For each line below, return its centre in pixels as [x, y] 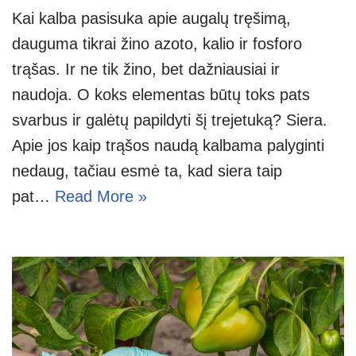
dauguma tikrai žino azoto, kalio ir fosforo [157, 43]
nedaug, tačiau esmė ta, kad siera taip [147, 170]
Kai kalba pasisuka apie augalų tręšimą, [151, 18]
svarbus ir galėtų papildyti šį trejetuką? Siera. [170, 120]
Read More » [101, 196]
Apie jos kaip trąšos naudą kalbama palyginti [168, 145]
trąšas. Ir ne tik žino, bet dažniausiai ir [146, 69]
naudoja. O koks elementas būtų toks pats [161, 94]
